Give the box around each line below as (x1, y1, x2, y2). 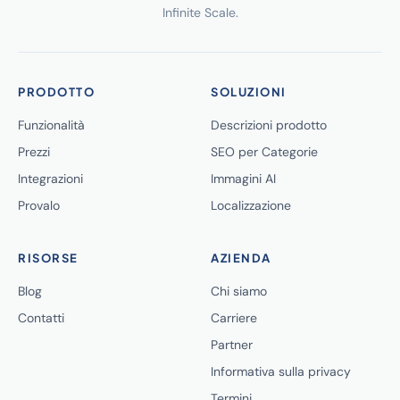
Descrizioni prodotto (211, 117, 327, 133)
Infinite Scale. (162, 4, 238, 21)
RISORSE (18, 251, 79, 265)
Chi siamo (211, 283, 267, 299)
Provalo (18, 197, 60, 213)
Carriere (211, 310, 257, 326)
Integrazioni (18, 171, 83, 187)
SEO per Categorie (211, 144, 318, 160)
